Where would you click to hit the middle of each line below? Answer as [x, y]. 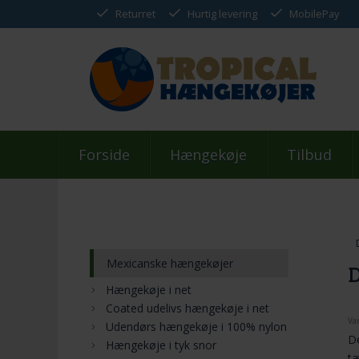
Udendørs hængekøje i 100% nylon [196, 326]
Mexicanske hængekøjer [170, 263]
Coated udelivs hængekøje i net [188, 308]
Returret [135, 14]
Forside [104, 155]
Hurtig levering [222, 14]
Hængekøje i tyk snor [161, 345]
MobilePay [314, 14]
